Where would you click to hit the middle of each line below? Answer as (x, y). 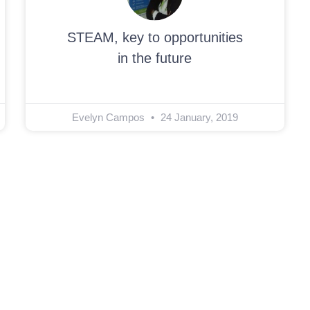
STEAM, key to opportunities (155, 38)
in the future (155, 58)
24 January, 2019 (198, 118)
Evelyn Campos (109, 118)
